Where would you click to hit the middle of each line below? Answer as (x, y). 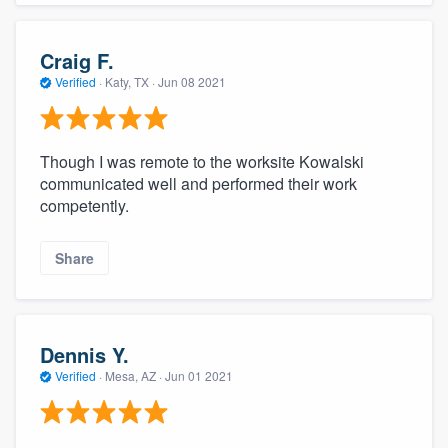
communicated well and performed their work (198, 184)
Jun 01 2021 (199, 375)
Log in (224, 350)
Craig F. (77, 60)
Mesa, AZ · (133, 375)
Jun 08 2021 (192, 81)
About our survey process (224, 250)
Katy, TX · (130, 81)
